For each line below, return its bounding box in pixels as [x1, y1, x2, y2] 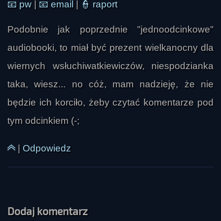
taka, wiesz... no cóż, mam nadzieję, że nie [7, 79, 214, 90]
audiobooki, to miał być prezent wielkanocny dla [7, 42, 214, 53]
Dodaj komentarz [7, 204, 88, 217]
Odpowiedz [23, 143, 71, 153]
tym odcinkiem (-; [7, 115, 79, 126]
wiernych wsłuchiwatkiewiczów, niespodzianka [7, 61, 214, 72]
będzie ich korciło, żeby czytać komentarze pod [7, 97, 214, 108]
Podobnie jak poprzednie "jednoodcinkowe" [7, 24, 214, 35]
